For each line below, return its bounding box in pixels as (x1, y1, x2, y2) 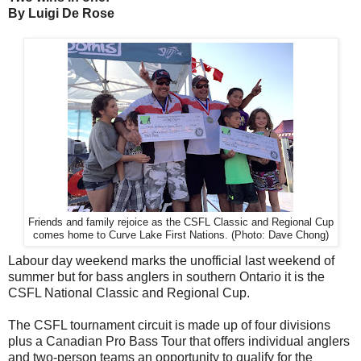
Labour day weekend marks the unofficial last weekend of (8, 253, 334, 268)
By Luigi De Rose (8, 6, 114, 20)
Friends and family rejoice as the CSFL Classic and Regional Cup (27, 216, 334, 228)
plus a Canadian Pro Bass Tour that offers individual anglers (8, 334, 350, 348)
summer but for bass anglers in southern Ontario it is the (8, 269, 325, 284)
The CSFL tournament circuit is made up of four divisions (8, 317, 330, 332)
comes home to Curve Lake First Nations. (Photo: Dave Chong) (32, 229, 329, 241)
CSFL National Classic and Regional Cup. (8, 285, 250, 300)
